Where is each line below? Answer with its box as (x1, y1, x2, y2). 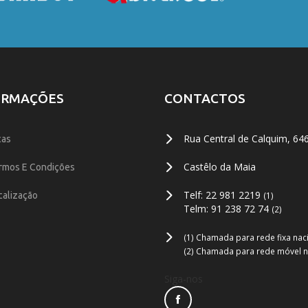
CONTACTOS (164, 90, 245, 106)
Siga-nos (164, 272, 203, 285)
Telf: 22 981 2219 (184, 188, 263, 201)
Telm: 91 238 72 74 (184, 201, 272, 215)
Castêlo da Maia (184, 159, 256, 173)
